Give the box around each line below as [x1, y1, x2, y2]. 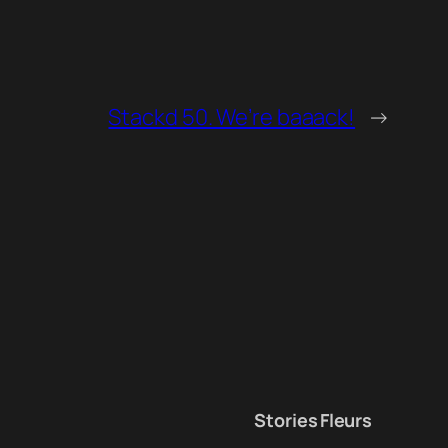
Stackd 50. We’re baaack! [108, 101, 356, 132]
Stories [254, 407, 318, 432]
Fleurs [319, 407, 373, 432]
